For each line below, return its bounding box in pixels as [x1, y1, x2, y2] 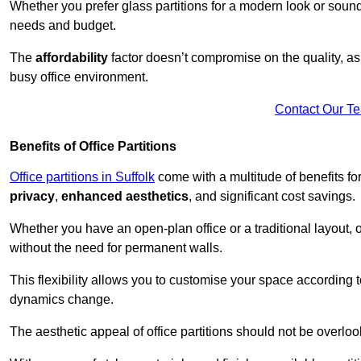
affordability [35, 50, 108, 64]
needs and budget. [10, 18, 119, 32]
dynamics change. [10, 292, 114, 306]
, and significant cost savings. [189, 189, 355, 203]
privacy [10, 189, 55, 203]
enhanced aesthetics [61, 189, 189, 203]
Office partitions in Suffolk [10, 169, 155, 184]
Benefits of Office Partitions [10, 139, 176, 153]
